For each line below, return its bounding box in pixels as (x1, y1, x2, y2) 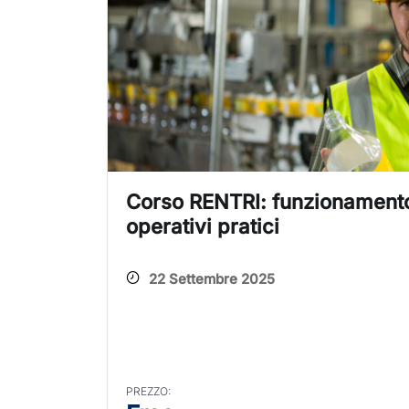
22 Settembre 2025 (149, 270, 275, 288)
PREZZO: (126, 384, 171, 399)
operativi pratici (126, 215, 279, 239)
